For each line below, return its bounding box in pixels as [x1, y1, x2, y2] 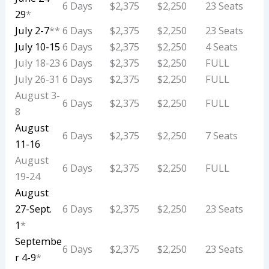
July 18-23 [15, 56, 61, 70]
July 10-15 [15, 40, 61, 54]
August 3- [15, 88, 61, 103]
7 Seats [205, 128, 238, 143]
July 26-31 [15, 72, 61, 86]
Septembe [15, 234, 62, 249]
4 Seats [205, 40, 238, 54]
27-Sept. [15, 202, 52, 216]
